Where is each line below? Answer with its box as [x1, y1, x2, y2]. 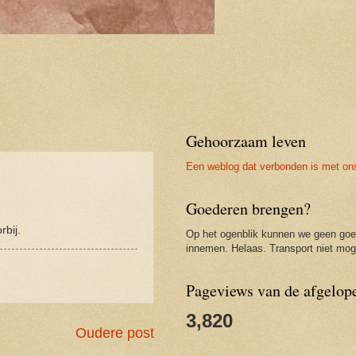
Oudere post [75, 325, 154, 342]
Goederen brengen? [186, 198, 311, 220]
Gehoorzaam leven [186, 130, 306, 153]
